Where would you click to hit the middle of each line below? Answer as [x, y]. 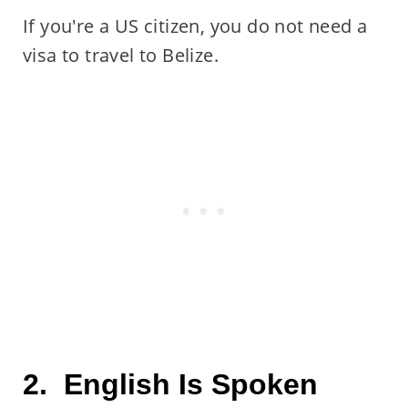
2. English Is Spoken [170, 384]
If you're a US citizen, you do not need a [195, 25]
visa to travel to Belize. [120, 55]
